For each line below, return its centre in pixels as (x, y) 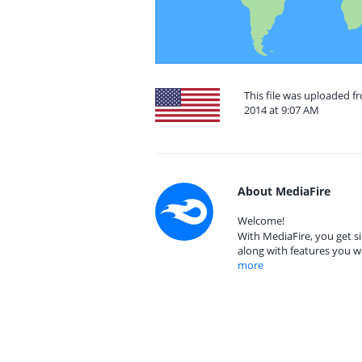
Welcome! (261, 221)
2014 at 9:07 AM (282, 110)
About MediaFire (284, 191)
